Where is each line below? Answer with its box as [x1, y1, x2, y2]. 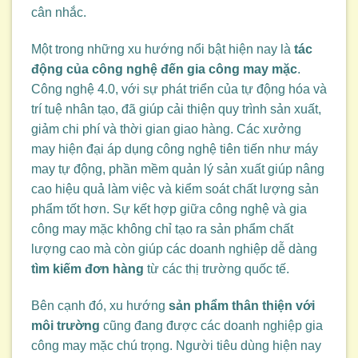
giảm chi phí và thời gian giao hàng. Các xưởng [31, 122, 301, 137]
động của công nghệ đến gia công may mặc [31, 62, 297, 77]
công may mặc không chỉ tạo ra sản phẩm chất [31, 222, 293, 237]
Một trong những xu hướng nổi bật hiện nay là [31, 42, 294, 57]
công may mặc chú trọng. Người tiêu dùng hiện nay [31, 339, 321, 353]
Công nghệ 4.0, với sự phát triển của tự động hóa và [31, 82, 327, 97]
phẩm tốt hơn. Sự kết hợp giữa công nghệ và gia [31, 202, 307, 217]
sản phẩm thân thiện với [169, 299, 315, 313]
